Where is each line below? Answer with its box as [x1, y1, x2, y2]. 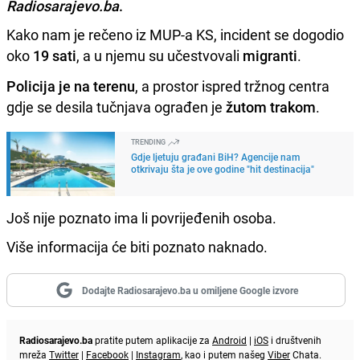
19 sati [33, 45, 76, 65]
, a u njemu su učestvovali [76, 45, 243, 65]
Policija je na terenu [6, 76, 135, 96]
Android [212, 333, 247, 346]
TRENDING [131, 136, 167, 147]
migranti [243, 45, 297, 65]
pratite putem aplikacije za [92, 333, 212, 346]
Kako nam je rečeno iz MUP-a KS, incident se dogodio [6, 24, 344, 44]
